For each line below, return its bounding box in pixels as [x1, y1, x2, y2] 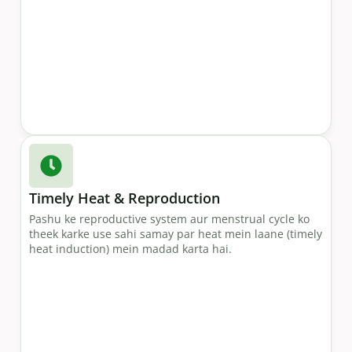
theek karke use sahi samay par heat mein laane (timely [29, 226, 322, 242]
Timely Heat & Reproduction [29, 189, 220, 208]
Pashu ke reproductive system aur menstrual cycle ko [29, 211, 310, 227]
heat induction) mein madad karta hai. [29, 241, 232, 257]
